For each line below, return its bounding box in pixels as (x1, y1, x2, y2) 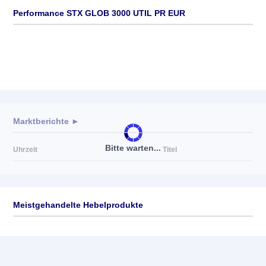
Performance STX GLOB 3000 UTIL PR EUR (13, 8, 185, 18)
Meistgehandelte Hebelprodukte (13, 200, 143, 210)
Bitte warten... (105, 142, 161, 153)
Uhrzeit (13, 145, 37, 154)
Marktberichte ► (13, 116, 80, 126)
